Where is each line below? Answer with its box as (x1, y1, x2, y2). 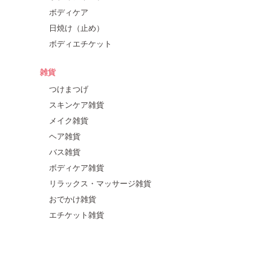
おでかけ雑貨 (49, 192, 96, 204)
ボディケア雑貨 (49, 161, 104, 173)
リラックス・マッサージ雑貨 (49, 177, 151, 189)
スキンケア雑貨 (49, 98, 104, 110)
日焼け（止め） (49, 21, 104, 33)
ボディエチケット (49, 37, 112, 49)
